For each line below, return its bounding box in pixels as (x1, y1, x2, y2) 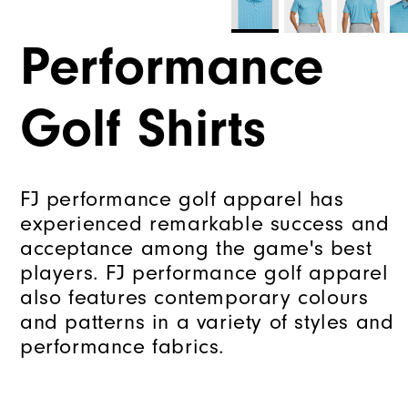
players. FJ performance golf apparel (20, 260, 389, 286)
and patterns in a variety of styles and (20, 310, 394, 335)
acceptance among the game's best (20, 236, 372, 261)
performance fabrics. (20, 334, 226, 360)
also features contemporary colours (20, 285, 369, 311)
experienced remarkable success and (20, 211, 390, 237)
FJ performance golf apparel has (20, 187, 344, 212)
